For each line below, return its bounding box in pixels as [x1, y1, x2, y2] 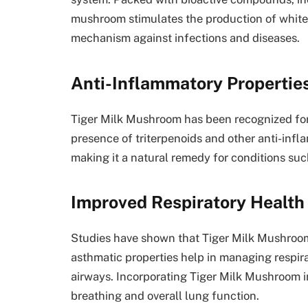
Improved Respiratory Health [71, 192, 305, 213]
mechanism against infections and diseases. [71, 31, 300, 45]
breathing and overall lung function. [71, 288, 259, 302]
